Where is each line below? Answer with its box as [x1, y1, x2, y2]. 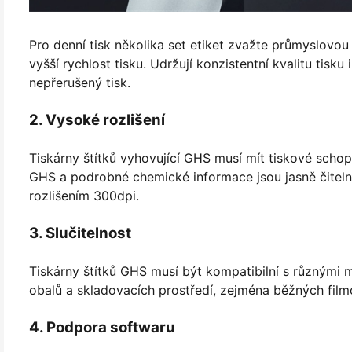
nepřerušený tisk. [29, 74, 130, 90]
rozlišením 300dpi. [29, 187, 139, 203]
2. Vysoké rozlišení [29, 110, 165, 129]
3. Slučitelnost [29, 223, 131, 242]
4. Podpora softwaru [29, 317, 175, 336]
